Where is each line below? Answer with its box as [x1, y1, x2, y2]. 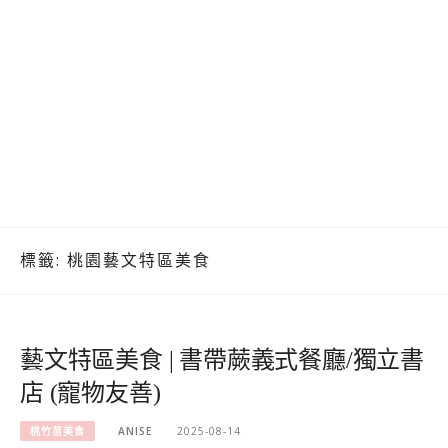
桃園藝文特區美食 [67, 249, 211, 272]
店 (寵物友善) [20, 379, 161, 406]
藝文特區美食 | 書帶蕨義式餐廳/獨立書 [20, 346, 424, 373]
